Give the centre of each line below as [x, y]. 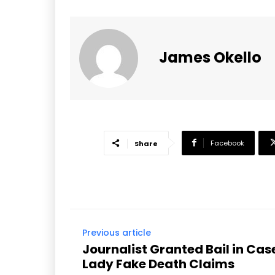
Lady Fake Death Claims [158, 264]
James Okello [210, 57]
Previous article [117, 232]
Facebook [227, 143]
